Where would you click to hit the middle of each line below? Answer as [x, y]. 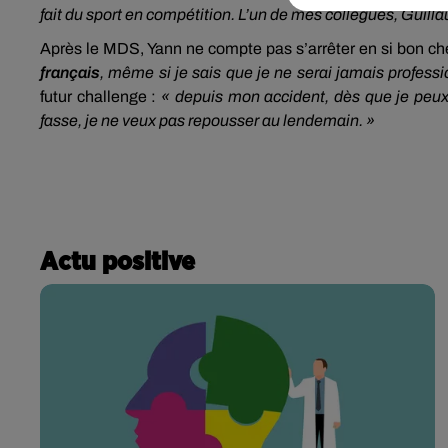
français [70, 72]
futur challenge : [101, 96]
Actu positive [117, 261]
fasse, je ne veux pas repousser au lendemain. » [207, 120]
